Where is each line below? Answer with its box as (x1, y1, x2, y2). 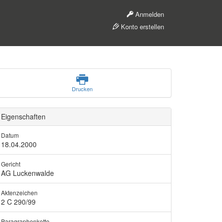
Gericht (1, 160, 20, 168)
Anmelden (133, 9, 164, 19)
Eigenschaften (1, 111, 46, 121)
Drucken (72, 85, 93, 93)
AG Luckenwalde (1, 168, 54, 178)
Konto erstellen (119, 22, 164, 31)
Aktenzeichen (1, 188, 38, 197)
